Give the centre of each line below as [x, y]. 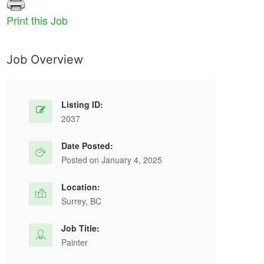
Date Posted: [87, 146]
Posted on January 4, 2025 [112, 160]
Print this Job [37, 20]
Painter [75, 242]
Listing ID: [82, 104]
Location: [81, 187]
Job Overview [45, 60]
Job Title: [80, 228]
